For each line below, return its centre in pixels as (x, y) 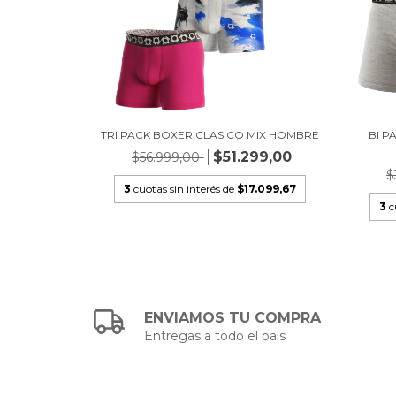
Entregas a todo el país (215, 336)
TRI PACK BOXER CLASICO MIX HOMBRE (209, 135)
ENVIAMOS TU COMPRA (233, 318)
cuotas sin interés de (185, 189)
